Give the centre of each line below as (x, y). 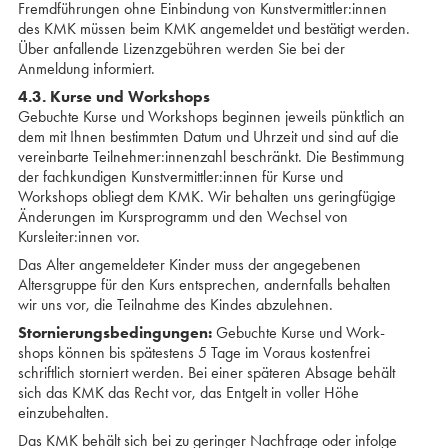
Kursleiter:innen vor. (78, 236)
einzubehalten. (63, 412)
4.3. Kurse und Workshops (113, 96)
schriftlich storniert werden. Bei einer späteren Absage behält (206, 372)
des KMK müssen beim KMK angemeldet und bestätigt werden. (213, 28)
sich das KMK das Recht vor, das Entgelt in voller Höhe (188, 392)
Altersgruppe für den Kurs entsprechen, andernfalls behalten (204, 284)
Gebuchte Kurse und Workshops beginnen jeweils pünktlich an (211, 116)
